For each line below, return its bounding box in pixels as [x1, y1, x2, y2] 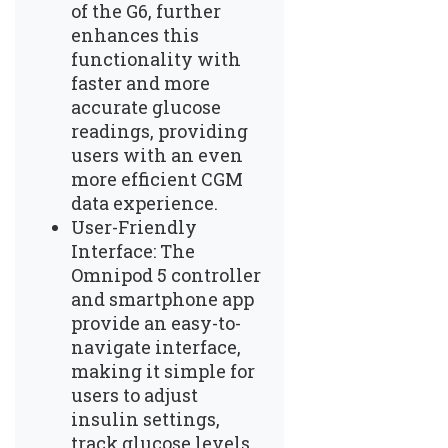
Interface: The [71, 238, 195, 263]
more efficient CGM [71, 166, 243, 191]
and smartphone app [71, 286, 254, 311]
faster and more [71, 70, 210, 95]
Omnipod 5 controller [71, 262, 261, 287]
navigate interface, [71, 334, 241, 359]
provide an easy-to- [71, 310, 241, 335]
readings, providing [71, 118, 248, 143]
